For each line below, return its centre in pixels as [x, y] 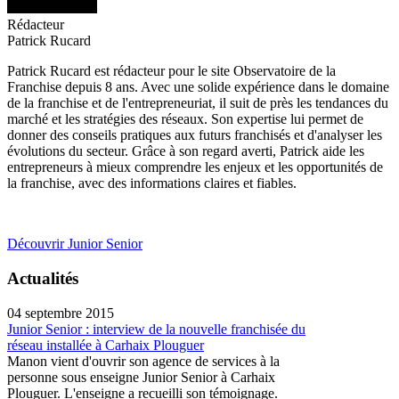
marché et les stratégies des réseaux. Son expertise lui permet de [185, 119]
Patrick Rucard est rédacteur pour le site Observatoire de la [171, 71]
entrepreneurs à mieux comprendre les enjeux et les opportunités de [195, 167]
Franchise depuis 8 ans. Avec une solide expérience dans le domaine [198, 87]
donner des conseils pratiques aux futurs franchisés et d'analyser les [195, 135]
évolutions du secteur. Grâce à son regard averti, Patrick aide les [186, 151]
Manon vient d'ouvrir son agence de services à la [143, 361]
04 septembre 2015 [61, 313]
